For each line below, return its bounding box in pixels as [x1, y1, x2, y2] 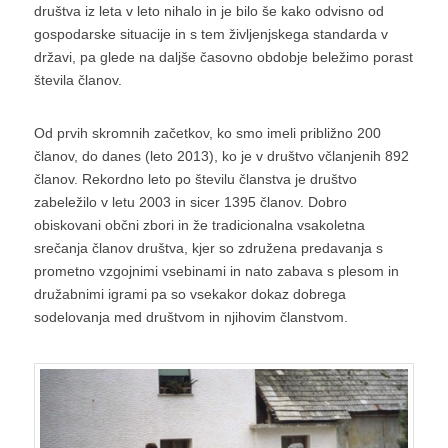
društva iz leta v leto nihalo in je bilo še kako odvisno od [33, 3, 384, 20]
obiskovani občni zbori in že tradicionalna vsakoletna [33, 217, 365, 234]
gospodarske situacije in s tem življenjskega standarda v [33, 26, 388, 43]
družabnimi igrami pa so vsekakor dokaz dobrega [33, 286, 346, 303]
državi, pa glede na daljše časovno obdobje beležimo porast [33, 49, 413, 66]
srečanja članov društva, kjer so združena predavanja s [33, 240, 383, 257]
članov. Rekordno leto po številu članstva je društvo [33, 171, 357, 188]
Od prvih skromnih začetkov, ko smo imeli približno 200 [33, 125, 381, 142]
